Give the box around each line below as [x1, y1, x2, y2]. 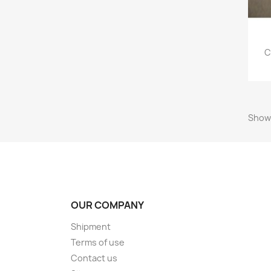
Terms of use [71, 236, 125, 248]
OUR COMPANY [71, 198, 144, 212]
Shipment [71, 220, 111, 232]
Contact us [71, 252, 117, 264]
